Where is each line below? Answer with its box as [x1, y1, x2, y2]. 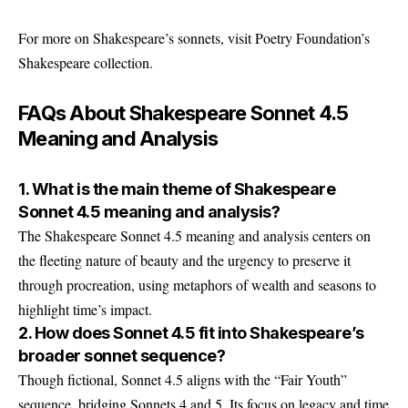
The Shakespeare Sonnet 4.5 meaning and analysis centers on [18, 225, 371, 245]
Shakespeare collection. [18, 52, 153, 72]
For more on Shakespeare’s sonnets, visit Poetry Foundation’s [18, 27, 370, 47]
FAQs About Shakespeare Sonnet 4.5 [18, 101, 349, 125]
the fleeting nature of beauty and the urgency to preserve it [18, 250, 351, 270]
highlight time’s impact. [18, 299, 152, 319]
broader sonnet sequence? [18, 345, 225, 365]
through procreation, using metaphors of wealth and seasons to [18, 274, 376, 294]
